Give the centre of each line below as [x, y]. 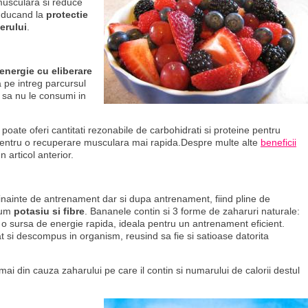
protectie [67, 14]
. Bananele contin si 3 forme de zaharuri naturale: [192, 211]
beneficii [278, 142]
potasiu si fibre [49, 211]
